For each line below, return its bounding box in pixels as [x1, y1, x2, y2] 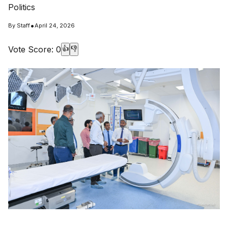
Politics [8, 2, 35, 12]
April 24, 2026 [35, 22, 75, 29]
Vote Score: [8, 44, 56, 54]
